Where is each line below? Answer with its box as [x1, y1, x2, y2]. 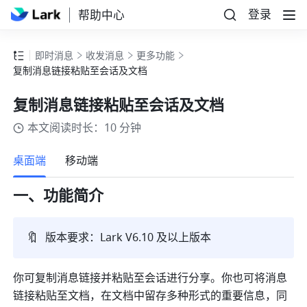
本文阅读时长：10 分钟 [27, 120, 142, 137]
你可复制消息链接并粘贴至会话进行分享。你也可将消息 [13, 270, 288, 287]
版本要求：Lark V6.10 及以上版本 [45, 230, 212, 247]
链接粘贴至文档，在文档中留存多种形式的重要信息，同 [13, 288, 288, 305]
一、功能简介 [13, 185, 104, 208]
